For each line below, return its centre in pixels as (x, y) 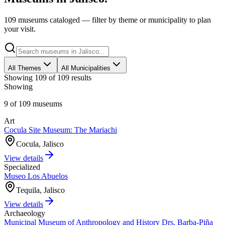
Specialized (22, 167)
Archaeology (25, 213)
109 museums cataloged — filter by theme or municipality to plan (107, 20)
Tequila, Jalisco (40, 190)
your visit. (20, 29)
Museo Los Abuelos (36, 176)
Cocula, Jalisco (40, 144)
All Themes (25, 68)
